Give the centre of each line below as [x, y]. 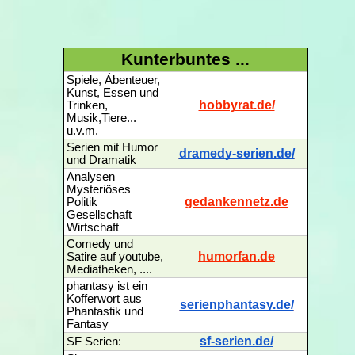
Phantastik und [105, 311]
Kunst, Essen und [112, 93]
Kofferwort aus [104, 299]
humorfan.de [237, 256]
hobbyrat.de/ [237, 105]
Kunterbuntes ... [185, 59]
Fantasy [87, 324]
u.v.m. [82, 131]
